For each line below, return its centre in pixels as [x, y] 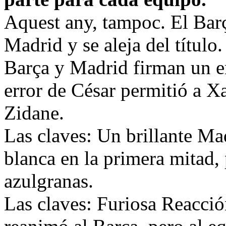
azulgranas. [49, 181]
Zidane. [34, 112]
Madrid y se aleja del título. [113, 44]
